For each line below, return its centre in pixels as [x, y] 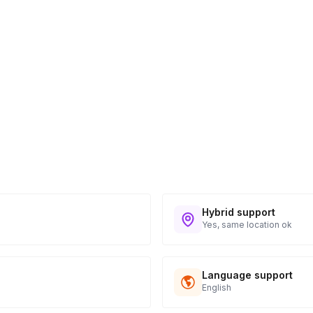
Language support [247, 275]
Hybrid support [239, 212]
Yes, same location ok [247, 225]
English [217, 287]
